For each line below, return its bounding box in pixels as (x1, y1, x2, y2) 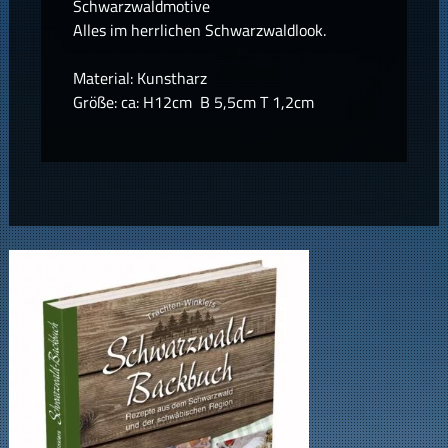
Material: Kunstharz (72, 65, 207, 90)
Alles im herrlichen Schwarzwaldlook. (72, 17, 326, 42)
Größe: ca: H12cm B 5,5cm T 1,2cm (72, 89, 314, 114)
